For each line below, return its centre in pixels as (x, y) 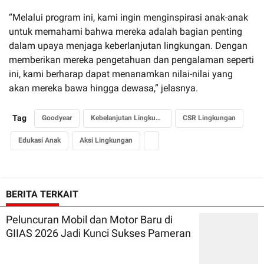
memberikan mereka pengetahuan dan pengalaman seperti (131, 60)
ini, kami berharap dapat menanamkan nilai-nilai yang (121, 74)
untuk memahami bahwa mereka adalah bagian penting (126, 31)
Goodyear (57, 118)
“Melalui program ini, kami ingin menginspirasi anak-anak (128, 17)
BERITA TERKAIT (42, 194)
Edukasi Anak (39, 140)
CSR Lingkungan (209, 118)
